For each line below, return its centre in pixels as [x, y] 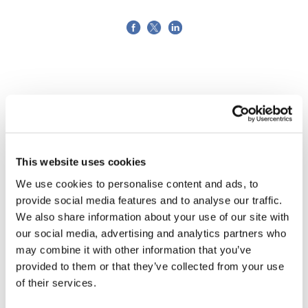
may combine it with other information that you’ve [134, 250]
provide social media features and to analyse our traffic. [149, 200]
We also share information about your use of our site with [153, 217]
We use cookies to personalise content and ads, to [137, 184]
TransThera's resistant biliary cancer [147, 275]
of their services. [56, 283]
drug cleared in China [95, 291]
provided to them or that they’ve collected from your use [150, 266]
